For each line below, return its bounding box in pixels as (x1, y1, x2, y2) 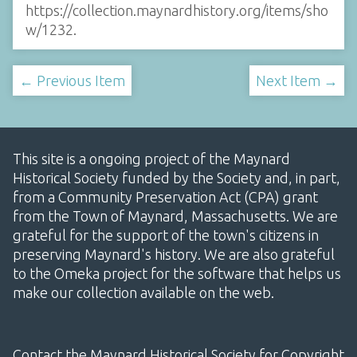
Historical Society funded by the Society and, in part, (13, 170, 340, 186)
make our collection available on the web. (13, 284, 274, 301)
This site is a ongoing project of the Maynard (13, 151, 290, 167)
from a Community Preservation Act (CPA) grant (13, 189, 318, 206)
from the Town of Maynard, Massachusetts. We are (13, 208, 338, 225)
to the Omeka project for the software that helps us (13, 265, 341, 282)
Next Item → (256, 73, 338, 89)
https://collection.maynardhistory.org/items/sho (25, 2, 328, 18)
